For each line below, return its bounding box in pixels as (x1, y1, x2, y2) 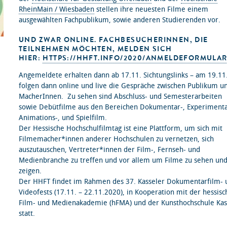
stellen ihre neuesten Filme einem (94, 5, 208, 14)
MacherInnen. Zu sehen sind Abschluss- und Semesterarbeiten (19, 92, 222, 101)
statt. (19, 209, 37, 218)
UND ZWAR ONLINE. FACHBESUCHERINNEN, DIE (19, 35, 208, 45)
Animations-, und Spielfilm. (19, 113, 107, 122)
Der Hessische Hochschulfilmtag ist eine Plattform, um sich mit (19, 124, 222, 133)
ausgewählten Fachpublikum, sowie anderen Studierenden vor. (19, 16, 222, 24)
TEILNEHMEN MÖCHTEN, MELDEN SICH (19, 44, 172, 54)
